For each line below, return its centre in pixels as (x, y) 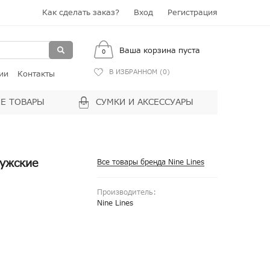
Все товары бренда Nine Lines (151, 162)
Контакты (36, 74)
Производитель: (127, 192)
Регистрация (193, 13)
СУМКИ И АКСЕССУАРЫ (145, 102)
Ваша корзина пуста (160, 51)
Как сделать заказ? (81, 13)
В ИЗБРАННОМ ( (136, 72)
